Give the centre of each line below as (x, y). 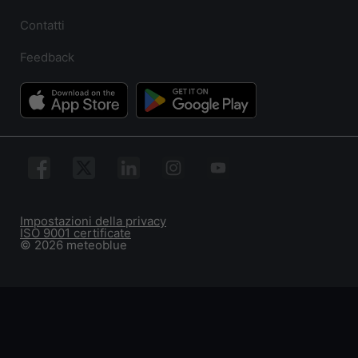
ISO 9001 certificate (76, 233)
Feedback (47, 58)
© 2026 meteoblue (74, 245)
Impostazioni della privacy (93, 221)
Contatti (42, 26)
